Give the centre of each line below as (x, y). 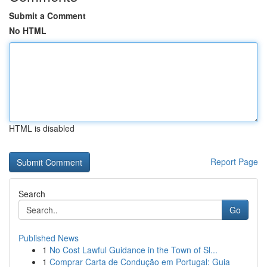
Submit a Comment (47, 15)
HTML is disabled (42, 128)
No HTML (28, 30)
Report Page (234, 162)
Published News (49, 238)
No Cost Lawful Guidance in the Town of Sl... (133, 250)
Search (32, 194)
